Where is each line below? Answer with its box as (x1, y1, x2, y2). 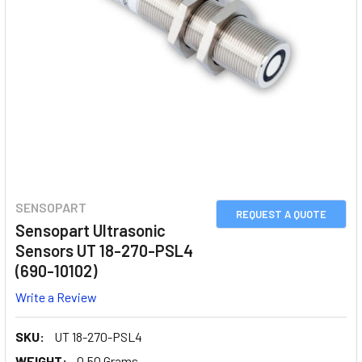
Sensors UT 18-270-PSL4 (15, 241, 193, 260)
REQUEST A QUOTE (236, 208, 326, 221)
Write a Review (15, 288, 97, 305)
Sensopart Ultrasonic (15, 221, 166, 240)
